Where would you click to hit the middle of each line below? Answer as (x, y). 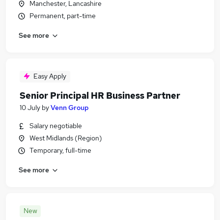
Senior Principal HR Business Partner (100, 96)
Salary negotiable (56, 126)
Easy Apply (50, 76)
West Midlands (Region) (66, 138)
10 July (30, 108)
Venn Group (70, 108)
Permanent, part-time (63, 16)
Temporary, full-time (60, 150)
